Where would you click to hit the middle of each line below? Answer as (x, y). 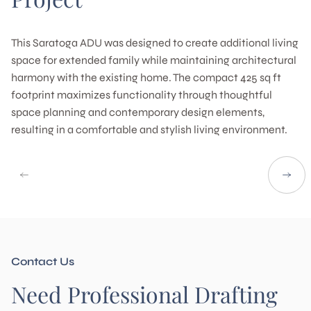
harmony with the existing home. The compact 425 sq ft (146, 77)
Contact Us (43, 261)
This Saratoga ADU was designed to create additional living (155, 43)
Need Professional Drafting (144, 294)
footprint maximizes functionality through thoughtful (142, 95)
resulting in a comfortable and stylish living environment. (149, 129)
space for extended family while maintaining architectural (154, 60)
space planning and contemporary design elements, (138, 112)
